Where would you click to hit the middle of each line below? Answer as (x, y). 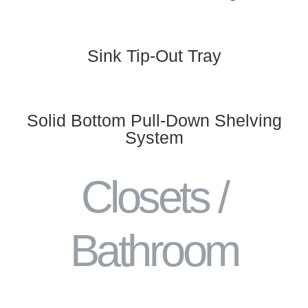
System (154, 137)
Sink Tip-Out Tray (154, 55)
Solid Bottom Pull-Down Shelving (154, 120)
